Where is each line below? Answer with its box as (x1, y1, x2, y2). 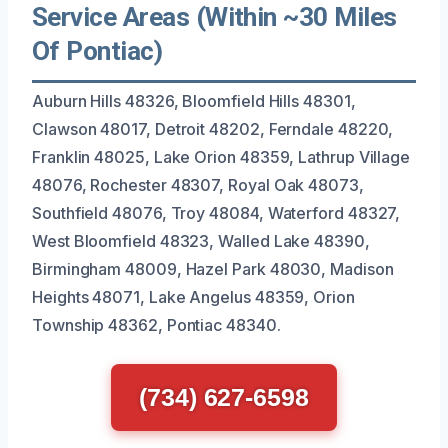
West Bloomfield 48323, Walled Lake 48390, (32, 230, 370, 251)
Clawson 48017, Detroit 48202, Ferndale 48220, (32, 118, 394, 139)
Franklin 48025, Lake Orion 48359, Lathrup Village (32, 146, 411, 167)
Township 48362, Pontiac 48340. (32, 314, 281, 335)
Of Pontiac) (32, 35, 163, 66)
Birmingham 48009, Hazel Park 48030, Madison (32, 258, 394, 279)
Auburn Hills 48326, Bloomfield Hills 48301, (32, 90, 356, 111)
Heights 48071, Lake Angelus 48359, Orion (32, 286, 355, 307)
